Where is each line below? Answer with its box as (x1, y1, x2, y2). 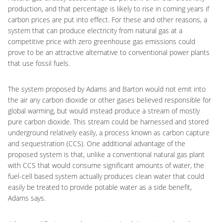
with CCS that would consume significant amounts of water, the (8, 161, 204, 170)
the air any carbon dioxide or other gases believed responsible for (8, 95, 211, 105)
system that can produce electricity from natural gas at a (8, 26, 182, 35)
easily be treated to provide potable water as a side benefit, (8, 182, 192, 192)
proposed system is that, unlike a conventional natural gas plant (8, 150, 205, 159)
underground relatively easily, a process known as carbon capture (8, 128, 210, 137)
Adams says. (8, 193, 46, 203)
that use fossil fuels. (8, 58, 70, 68)
